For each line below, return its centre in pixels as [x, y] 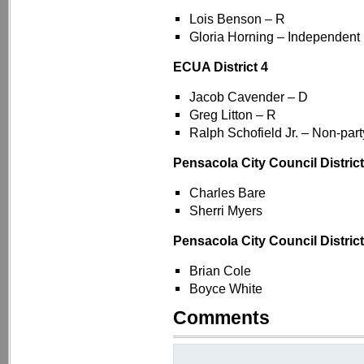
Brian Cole [220, 271]
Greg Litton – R [233, 115]
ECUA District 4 [221, 67]
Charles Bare [227, 193]
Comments [221, 318]
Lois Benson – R [237, 19]
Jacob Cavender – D [249, 97]
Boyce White [226, 289]
